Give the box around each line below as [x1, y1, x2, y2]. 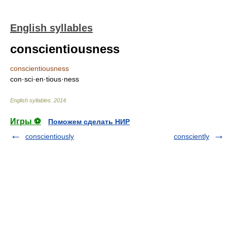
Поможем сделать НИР [48, 118, 130, 126]
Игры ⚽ [10, 117, 41, 126]
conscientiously [25, 132, 74, 140]
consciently [174, 132, 209, 140]
